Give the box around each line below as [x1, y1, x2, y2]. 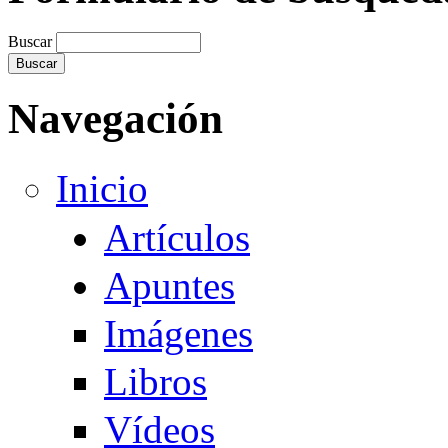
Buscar [8, 33, 56, 51]
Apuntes [104, 263, 235, 307]
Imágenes [104, 312, 253, 355]
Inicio [56, 167, 148, 211]
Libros [104, 360, 207, 404]
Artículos [104, 215, 250, 259]
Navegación [8, 95, 223, 143]
